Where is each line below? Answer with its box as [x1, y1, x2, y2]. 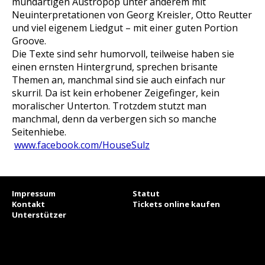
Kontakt [12, 199, 45, 209]
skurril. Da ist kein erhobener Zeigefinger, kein [12, 86, 219, 99]
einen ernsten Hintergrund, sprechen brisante [12, 60, 218, 73]
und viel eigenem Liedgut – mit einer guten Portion [12, 21, 238, 34]
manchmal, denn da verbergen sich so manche [12, 112, 216, 125]
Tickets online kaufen [132, 199, 220, 209]
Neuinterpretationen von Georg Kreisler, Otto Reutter [12, 8, 252, 21]
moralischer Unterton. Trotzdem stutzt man [12, 99, 206, 112]
